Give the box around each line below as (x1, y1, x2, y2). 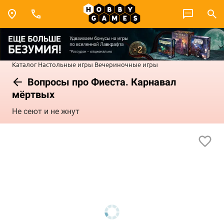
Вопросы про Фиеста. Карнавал (25, 75, 176, 88)
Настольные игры (38, 59, 93, 68)
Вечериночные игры (94, 59, 158, 68)
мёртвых (12, 88, 54, 100)
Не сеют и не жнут (12, 106, 79, 116)
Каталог (12, 59, 36, 68)
